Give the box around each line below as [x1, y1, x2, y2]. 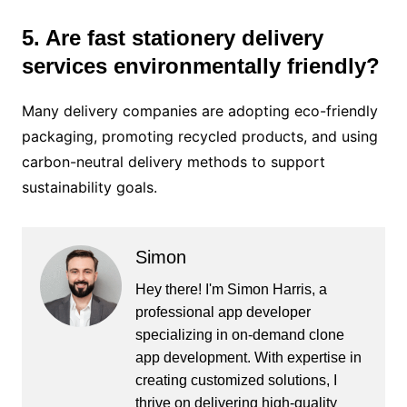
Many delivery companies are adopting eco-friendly [21, 101, 378, 120]
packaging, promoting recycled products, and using [21, 126, 378, 145]
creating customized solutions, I [134, 372, 337, 388]
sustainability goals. [21, 177, 157, 196]
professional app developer [134, 303, 311, 320]
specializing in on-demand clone [134, 326, 344, 342]
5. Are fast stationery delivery [21, 25, 323, 50]
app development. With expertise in [134, 349, 362, 365]
